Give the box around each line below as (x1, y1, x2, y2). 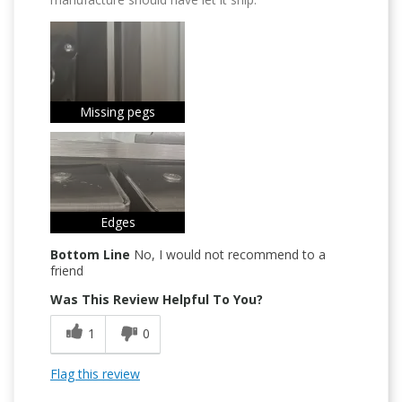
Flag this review (50, 365, 140, 383)
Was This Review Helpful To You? (50, 291, 263, 309)
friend (50, 262, 83, 280)
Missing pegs (80, 103, 155, 121)
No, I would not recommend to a (130, 246, 326, 264)
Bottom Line (50, 246, 130, 264)
